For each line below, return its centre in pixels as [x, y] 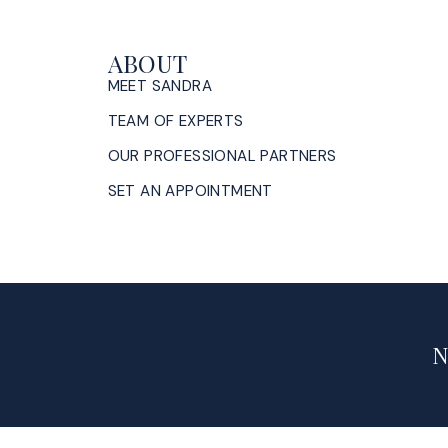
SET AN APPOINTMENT [190, 190]
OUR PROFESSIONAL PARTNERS [222, 155]
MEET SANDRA [159, 85]
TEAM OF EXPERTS [175, 120]
